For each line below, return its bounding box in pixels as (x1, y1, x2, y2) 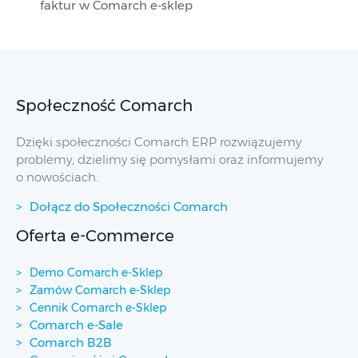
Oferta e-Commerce (16, 226, 174, 246)
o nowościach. (16, 169, 98, 185)
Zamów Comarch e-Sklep (30, 283, 170, 298)
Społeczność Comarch (16, 96, 193, 116)
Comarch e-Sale (30, 317, 123, 333)
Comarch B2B (30, 335, 112, 351)
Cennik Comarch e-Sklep (30, 300, 166, 316)
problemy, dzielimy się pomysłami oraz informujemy (16, 152, 323, 168)
